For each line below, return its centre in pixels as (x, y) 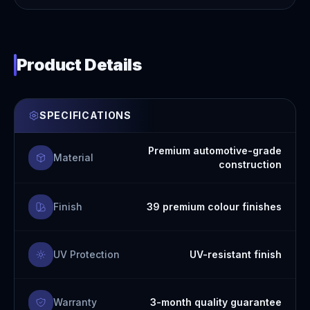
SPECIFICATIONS (85, 115)
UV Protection (86, 254)
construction (250, 164)
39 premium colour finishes (214, 207)
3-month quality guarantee (216, 302)
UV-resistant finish (236, 254)
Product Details (79, 65)
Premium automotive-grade (215, 151)
